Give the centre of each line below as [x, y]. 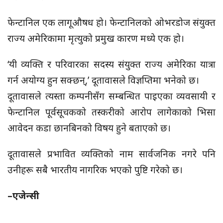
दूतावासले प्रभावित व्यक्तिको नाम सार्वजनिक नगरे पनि [111, 154]
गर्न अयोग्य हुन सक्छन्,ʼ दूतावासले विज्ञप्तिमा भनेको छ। [103, 80]
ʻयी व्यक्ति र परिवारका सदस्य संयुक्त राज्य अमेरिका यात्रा [111, 64]
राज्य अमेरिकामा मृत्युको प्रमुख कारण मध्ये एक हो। [96, 39]
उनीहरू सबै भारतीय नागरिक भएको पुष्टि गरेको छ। [95, 170]
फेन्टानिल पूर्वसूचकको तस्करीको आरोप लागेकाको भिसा [111, 112]
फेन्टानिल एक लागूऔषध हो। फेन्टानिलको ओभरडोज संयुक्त [111, 23]
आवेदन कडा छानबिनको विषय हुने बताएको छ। [89, 128]
